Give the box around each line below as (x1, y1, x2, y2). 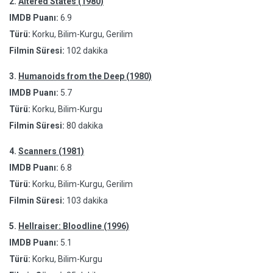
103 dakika (66, 196, 108, 205)
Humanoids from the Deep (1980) (18, 71, 152, 81)
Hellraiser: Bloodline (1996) (18, 221, 129, 231)
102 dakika (66, 46, 108, 55)
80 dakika (66, 121, 103, 130)
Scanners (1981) (18, 146, 84, 156)
